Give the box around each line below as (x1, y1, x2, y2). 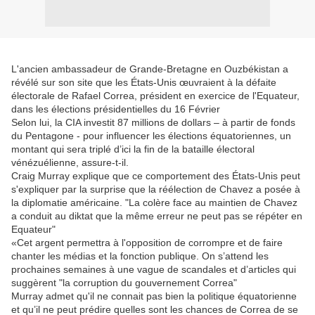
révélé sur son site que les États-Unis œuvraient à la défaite (11, 77, 276, 88)
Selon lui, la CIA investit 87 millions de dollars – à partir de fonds (11, 117, 295, 128)
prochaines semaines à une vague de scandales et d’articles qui (11, 264, 296, 275)
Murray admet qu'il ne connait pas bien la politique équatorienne (11, 290, 297, 302)
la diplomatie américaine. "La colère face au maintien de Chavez (11, 197, 297, 208)
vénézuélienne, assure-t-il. (11, 157, 129, 168)
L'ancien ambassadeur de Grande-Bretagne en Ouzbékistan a (11, 63, 288, 75)
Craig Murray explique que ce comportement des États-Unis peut (11, 170, 300, 181)
